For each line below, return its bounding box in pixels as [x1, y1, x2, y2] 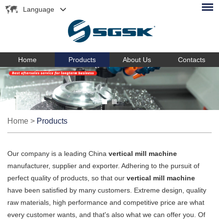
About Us [123, 55, 151, 64]
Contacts [178, 55, 205, 64]
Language [23, 5, 54, 13]
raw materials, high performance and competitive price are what [7, 198, 204, 206]
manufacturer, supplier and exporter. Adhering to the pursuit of [7, 161, 199, 170]
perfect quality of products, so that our [7, 174, 127, 182]
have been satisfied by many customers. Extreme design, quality [7, 186, 206, 194]
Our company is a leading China [7, 149, 109, 157]
